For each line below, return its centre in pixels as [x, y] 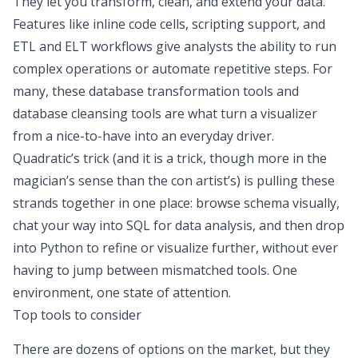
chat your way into [70, 225]
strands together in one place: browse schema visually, [176, 203]
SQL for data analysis [189, 225]
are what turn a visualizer [239, 113]
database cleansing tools [87, 113]
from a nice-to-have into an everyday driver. [143, 136]
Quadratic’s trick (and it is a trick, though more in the [170, 158]
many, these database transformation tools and [156, 91]
